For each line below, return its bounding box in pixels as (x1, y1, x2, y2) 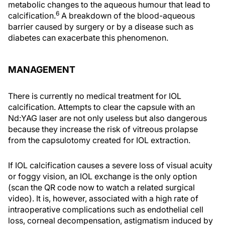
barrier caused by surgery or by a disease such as (8, 21, 193, 32)
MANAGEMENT (8, 64, 75, 75)
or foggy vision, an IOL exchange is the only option (8, 171, 197, 181)
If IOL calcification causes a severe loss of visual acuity (8, 160, 212, 170)
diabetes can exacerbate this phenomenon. (8, 32, 168, 43)
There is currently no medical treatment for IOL (8, 90, 181, 101)
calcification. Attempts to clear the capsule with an (8, 101, 195, 112)
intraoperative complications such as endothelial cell (8, 204, 203, 214)
